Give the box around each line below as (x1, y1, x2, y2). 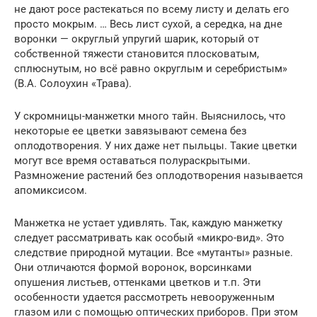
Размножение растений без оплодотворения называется (14, 169, 303, 183)
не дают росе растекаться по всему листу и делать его (14, 3, 289, 16)
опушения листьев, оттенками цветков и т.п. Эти (14, 276, 261, 289)
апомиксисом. (14, 184, 87, 197)
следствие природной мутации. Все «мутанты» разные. (14, 246, 293, 260)
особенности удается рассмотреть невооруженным (14, 291, 275, 304)
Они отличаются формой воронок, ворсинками (14, 261, 252, 275)
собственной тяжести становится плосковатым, (14, 47, 259, 61)
